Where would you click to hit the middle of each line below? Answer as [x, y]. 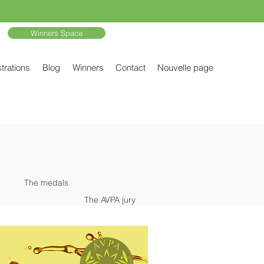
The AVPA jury [110, 200]
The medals [46, 183]
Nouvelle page [185, 67]
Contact [131, 67]
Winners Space [57, 33]
